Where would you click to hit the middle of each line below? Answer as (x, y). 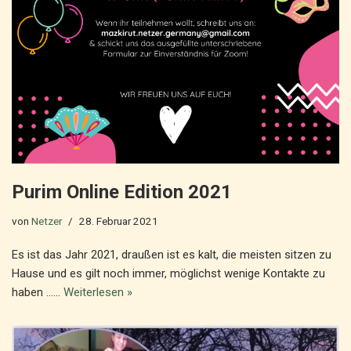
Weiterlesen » (98, 293)
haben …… (38, 293)
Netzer (47, 221)
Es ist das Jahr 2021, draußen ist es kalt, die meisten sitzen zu (172, 255)
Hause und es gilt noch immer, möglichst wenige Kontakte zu (168, 274)
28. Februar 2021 (119, 221)
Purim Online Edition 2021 (122, 192)
